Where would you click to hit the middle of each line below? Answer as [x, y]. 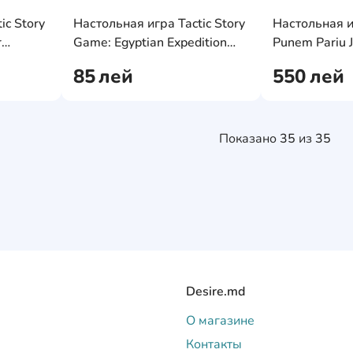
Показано [249, 139]
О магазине [220, 321]
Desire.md [216, 292]
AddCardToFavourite [99, 14]
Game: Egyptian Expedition [150, 43]
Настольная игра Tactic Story [159, 24]
